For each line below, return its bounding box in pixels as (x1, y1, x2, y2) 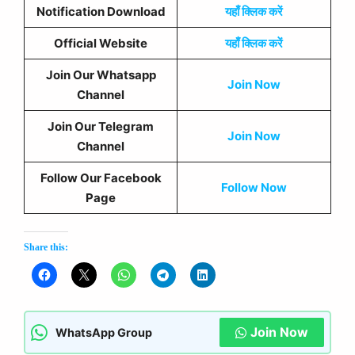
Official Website (54, 35, 147, 51)
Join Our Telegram (48, 118, 154, 134)
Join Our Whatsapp (45, 67, 156, 82)
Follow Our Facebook (40, 170, 162, 185)
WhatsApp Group (55, 325, 152, 339)
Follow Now (221, 179, 287, 195)
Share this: (24, 242, 68, 253)
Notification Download (36, 3, 166, 19)
